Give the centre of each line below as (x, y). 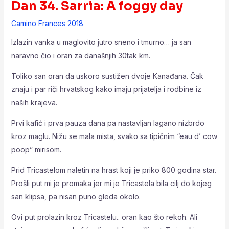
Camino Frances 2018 (47, 23)
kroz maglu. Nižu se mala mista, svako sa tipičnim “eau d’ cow (114, 136)
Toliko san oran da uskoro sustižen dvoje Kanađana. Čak (107, 76)
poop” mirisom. (36, 149)
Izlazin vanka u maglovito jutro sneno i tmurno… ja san (101, 42)
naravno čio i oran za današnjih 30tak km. (81, 55)
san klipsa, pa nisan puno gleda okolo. (76, 196)
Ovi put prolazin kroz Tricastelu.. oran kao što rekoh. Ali (104, 217)
